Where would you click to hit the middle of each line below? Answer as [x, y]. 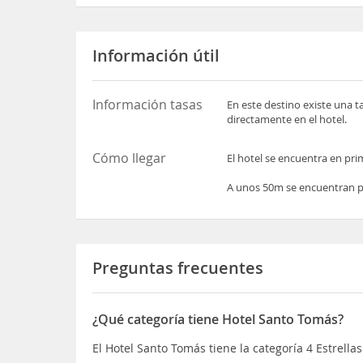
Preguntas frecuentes [178, 267]
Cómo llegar [130, 158]
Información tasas [148, 104]
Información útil [156, 55]
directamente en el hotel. [287, 119]
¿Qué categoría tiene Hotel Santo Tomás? [218, 319]
